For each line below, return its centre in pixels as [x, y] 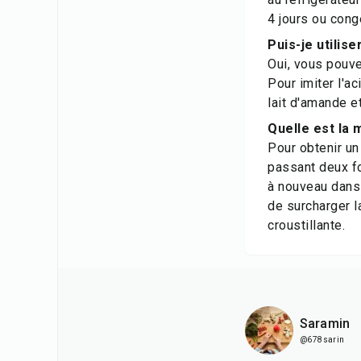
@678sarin [322, 340]
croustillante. [306, 225]
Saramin [325, 324]
